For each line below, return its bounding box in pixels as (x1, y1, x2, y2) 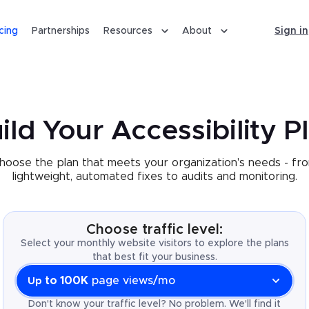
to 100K (45, 275, 88, 286)
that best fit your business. (92, 252, 217, 262)
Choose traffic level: (86, 223, 223, 237)
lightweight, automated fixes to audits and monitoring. (12, 171, 297, 182)
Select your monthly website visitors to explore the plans (20, 239, 289, 248)
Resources (103, 26, 152, 36)
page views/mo (92, 275, 175, 286)
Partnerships (32, 26, 90, 36)
